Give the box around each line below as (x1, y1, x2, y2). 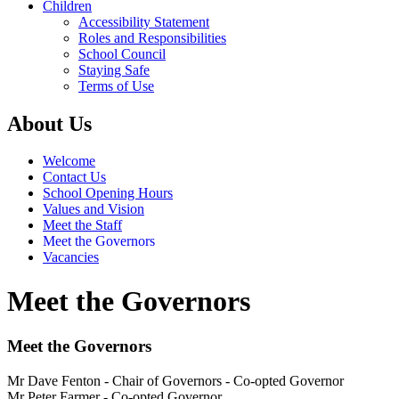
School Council (78, 45, 166, 61)
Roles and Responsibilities (78, 29, 226, 45)
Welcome (43, 153, 95, 169)
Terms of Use (78, 77, 154, 94)
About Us (7, 111, 92, 135)
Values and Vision (43, 201, 144, 217)
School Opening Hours (43, 185, 173, 201)
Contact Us (43, 169, 106, 185)
